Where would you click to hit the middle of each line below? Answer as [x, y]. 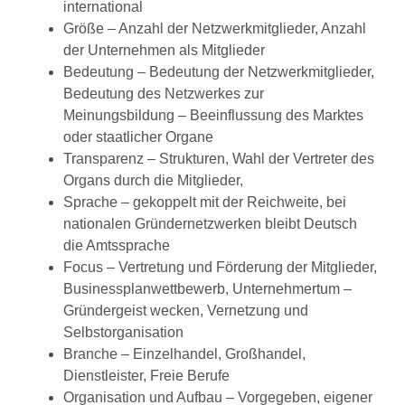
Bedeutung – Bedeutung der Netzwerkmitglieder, [219, 72]
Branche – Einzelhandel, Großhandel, [184, 354]
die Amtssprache [117, 246]
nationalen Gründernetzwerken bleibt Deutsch [210, 224]
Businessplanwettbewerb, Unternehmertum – [207, 289]
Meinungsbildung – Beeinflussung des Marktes [213, 116]
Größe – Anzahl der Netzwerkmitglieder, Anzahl [215, 29]
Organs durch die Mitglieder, [153, 181]
